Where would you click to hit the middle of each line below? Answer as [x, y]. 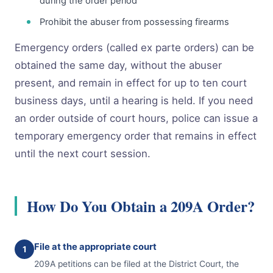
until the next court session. [83, 154]
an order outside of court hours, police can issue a [136, 119]
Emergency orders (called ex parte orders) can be [134, 48]
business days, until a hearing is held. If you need [134, 101]
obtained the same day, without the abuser [118, 66]
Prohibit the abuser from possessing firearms [134, 22]
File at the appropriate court [95, 246]
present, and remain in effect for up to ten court [131, 83]
